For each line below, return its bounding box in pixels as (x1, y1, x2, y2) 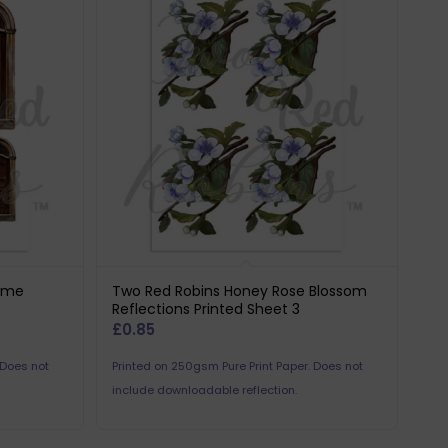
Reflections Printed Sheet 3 (112, 298, 301, 319)
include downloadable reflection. (112, 381, 298, 398)
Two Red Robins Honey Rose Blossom (112, 280, 368, 301)
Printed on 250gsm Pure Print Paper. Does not (112, 357, 364, 374)
